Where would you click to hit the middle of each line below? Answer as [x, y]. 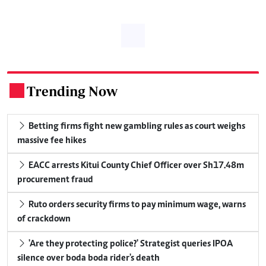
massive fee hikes [52, 140]
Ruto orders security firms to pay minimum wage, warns [136, 205]
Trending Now [72, 91]
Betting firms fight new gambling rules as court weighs [136, 126]
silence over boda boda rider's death [88, 258]
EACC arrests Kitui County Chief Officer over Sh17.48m [135, 165]
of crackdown [44, 219]
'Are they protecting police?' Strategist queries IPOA [130, 244]
